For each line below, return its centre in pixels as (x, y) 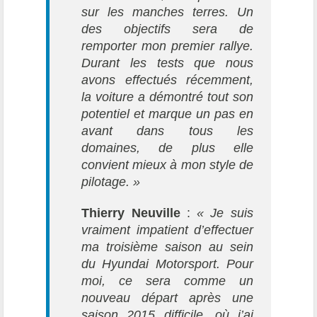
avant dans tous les (167, 131)
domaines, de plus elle (167, 148)
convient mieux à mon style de (167, 165)
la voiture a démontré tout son (167, 97)
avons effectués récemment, (167, 80)
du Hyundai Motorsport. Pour (167, 264)
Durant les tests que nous (167, 63)
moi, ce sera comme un (167, 281)
